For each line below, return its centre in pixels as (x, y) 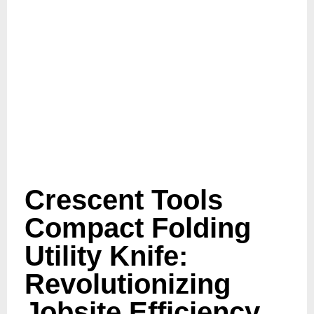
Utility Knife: (106, 256)
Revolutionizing (128, 284)
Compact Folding (138, 228)
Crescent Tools (124, 200)
